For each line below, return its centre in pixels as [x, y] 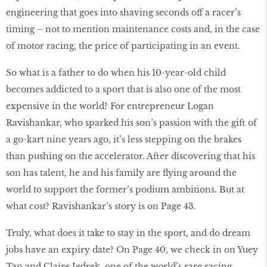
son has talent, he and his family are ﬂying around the [121, 173]
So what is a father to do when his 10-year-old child [116, 73]
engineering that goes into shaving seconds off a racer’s [123, 13]
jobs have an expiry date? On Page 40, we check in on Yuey [132, 249]
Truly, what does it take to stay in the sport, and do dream [128, 233]
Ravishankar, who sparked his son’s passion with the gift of [131, 123]
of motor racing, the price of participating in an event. [123, 46]
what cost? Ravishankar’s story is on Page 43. [101, 207]
